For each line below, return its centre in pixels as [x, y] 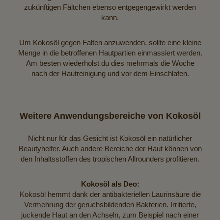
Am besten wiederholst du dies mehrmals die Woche [110, 63]
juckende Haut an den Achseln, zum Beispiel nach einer [110, 215]
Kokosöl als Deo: [110, 184]
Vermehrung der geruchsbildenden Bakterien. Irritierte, [110, 204]
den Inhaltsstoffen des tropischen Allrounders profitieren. [110, 159]
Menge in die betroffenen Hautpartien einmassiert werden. [110, 53]
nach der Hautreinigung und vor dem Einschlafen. [110, 73]
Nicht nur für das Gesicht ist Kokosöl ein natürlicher [110, 138]
